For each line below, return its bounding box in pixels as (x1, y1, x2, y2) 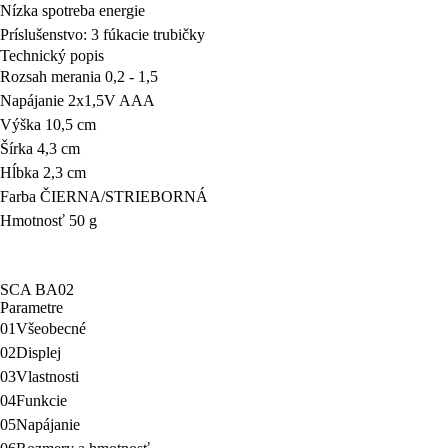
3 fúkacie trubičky (91, 26, 209, 44)
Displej (16, 344, 61, 362)
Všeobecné (16, 320, 86, 338)
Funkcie (16, 392, 67, 410)
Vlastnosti (16, 368, 79, 386)
